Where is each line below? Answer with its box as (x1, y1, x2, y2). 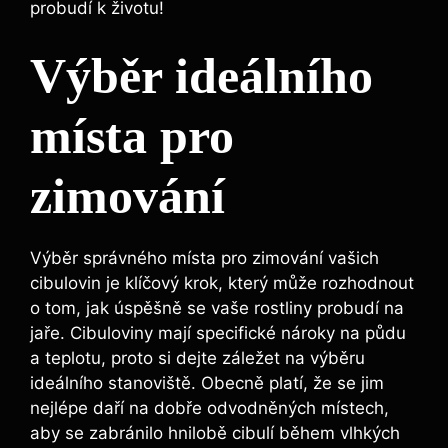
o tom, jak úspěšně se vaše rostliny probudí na (30, 298, 404, 319)
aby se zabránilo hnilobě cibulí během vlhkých (30, 423, 400, 444)
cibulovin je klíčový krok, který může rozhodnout (30, 273, 414, 294)
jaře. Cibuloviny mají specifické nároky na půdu (30, 323, 406, 344)
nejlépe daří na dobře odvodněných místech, (30, 398, 389, 419)
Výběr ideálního (30, 48, 373, 105)
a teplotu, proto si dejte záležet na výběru (30, 348, 365, 369)
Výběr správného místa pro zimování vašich (30, 248, 379, 269)
